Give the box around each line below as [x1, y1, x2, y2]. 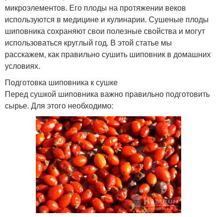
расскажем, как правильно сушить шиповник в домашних [5, 48, 211, 60]
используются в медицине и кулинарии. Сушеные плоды [5, 14, 209, 25]
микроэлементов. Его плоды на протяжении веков [5, 2, 186, 14]
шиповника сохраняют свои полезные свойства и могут [5, 25, 205, 37]
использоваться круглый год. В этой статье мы [5, 37, 172, 48]
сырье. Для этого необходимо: [5, 100, 113, 111]
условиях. [5, 60, 40, 72]
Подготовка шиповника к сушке [5, 77, 118, 88]
